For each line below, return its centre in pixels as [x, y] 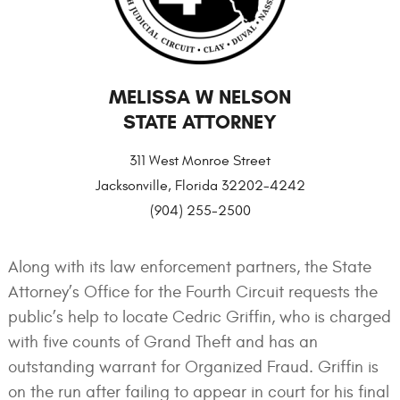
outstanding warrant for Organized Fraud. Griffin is [193, 367]
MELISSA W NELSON [200, 97]
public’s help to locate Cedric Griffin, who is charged [199, 317]
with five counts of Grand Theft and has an [162, 342]
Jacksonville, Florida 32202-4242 [200, 186]
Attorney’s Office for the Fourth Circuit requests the [192, 292]
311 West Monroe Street [200, 161]
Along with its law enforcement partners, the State [189, 267]
